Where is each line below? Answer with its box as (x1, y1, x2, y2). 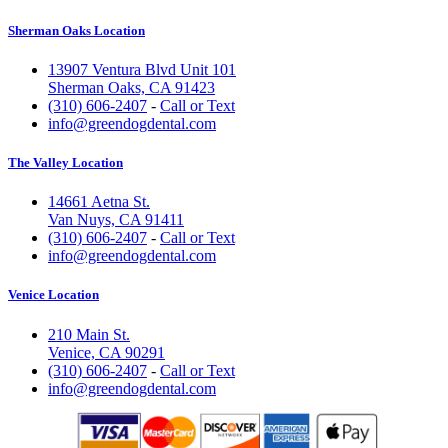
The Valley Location (8, 155, 123, 171)
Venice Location (8, 287, 99, 303)
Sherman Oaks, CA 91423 (48, 78, 215, 96)
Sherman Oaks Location (8, 22, 145, 38)
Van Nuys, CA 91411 (48, 211, 184, 229)
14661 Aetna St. (48, 193, 150, 211)
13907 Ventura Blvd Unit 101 (48, 60, 236, 78)
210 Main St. (48, 325, 130, 343)
